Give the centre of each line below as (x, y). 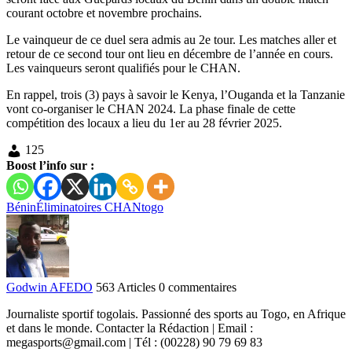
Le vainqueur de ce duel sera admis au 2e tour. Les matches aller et (171, 39)
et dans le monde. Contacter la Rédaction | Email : (130, 328)
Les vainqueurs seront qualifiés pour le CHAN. (123, 68)
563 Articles (126, 287)
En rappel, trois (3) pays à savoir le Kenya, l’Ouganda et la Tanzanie (176, 94)
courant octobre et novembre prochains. (104, 13)
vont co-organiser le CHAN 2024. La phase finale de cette (151, 108)
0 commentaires (198, 287)
